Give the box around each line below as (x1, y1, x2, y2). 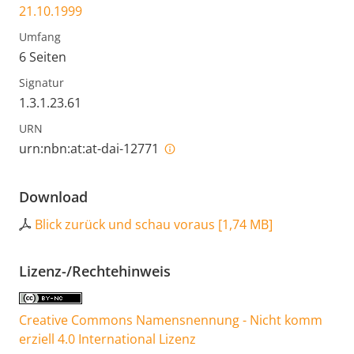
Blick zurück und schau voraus (35, 216, 215, 234)
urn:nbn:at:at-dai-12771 (19, 140, 162, 158)
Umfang (19, 29, 61, 45)
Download (19, 187, 88, 207)
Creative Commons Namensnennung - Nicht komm (19, 311, 322, 330)
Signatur (19, 75, 64, 91)
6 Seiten (19, 48, 66, 66)
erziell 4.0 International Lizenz (19, 330, 196, 348)
